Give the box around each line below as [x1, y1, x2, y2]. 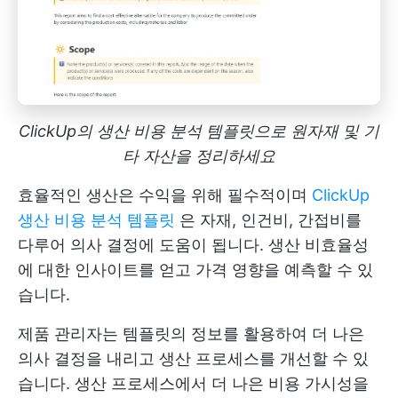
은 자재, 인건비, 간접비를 [175, 210, 362, 229]
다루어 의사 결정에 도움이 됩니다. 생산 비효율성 [18, 235, 369, 254]
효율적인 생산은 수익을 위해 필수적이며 [18, 185, 312, 204]
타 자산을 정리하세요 [123, 146, 275, 165]
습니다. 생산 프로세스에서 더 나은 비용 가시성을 [18, 373, 369, 393]
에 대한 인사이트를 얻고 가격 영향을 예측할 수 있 [18, 259, 373, 279]
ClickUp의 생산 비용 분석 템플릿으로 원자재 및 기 [19, 121, 379, 140]
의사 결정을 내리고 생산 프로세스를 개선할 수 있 [18, 348, 369, 368]
